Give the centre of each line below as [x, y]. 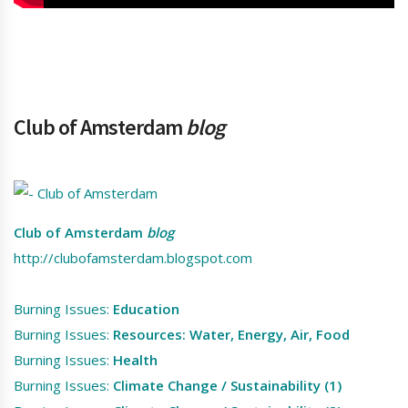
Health [135, 360]
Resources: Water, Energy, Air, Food [231, 335]
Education [146, 309]
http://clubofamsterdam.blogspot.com [133, 258]
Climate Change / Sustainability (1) [227, 386]
